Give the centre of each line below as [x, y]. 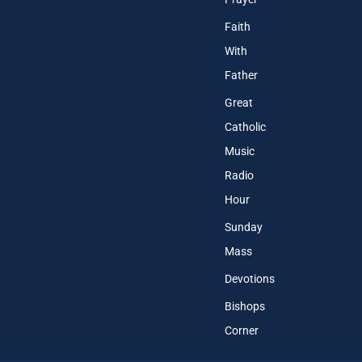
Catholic [245, 126]
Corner [241, 330]
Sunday [243, 227]
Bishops [244, 306]
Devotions [249, 278]
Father [241, 75]
